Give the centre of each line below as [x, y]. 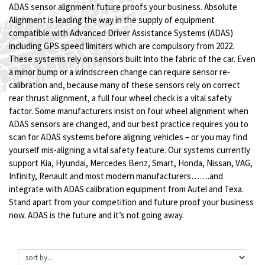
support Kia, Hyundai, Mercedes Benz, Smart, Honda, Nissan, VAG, [131, 163]
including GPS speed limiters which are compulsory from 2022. [122, 46]
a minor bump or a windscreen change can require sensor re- [119, 72]
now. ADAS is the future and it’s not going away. [96, 215]
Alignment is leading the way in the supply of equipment [112, 20]
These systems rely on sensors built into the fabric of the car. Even [132, 59]
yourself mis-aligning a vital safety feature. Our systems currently [130, 150]
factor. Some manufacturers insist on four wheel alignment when [129, 111]
